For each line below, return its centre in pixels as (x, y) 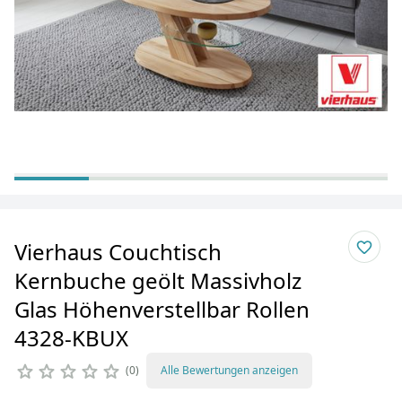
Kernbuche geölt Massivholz (158, 280)
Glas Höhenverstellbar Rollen (162, 309)
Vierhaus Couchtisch (118, 252)
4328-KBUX (71, 338)
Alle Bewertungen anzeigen (229, 370)
